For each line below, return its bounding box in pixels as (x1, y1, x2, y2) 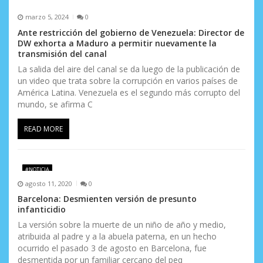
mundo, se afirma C (18, 98, 93, 110)
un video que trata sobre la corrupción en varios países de (18, 75, 238, 86)
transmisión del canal (18, 48, 107, 59)
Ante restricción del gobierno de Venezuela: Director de (18, 26, 244, 38)
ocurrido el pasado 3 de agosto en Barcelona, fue (18, 242, 207, 254)
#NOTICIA (25, 165, 49, 173)
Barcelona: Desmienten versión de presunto (18, 193, 197, 205)
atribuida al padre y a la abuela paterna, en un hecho (18, 231, 217, 242)
